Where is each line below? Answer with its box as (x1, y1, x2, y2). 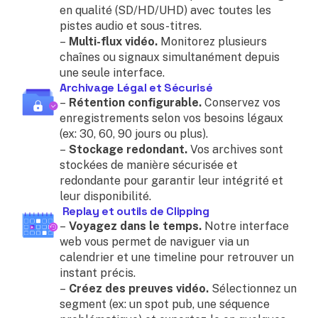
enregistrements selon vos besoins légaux (60, 111, 283, 125)
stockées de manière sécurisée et (60, 158, 238, 172)
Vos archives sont (187, 143, 283, 156)
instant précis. (60, 266, 136, 280)
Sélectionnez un (209, 282, 297, 295)
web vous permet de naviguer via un (60, 235, 249, 248)
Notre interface (202, 219, 289, 233)
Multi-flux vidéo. (66, 35, 158, 48)
